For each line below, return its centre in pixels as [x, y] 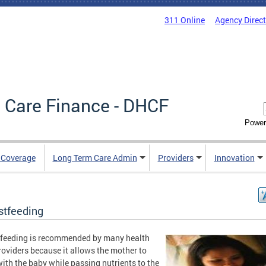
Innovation [234, 158]
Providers [175, 158]
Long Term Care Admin [95, 158]
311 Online [185, 20]
